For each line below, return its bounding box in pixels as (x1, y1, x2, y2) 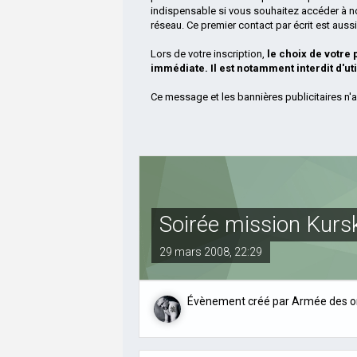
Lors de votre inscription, (151, 47, 268, 60)
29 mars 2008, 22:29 (159, 245, 263, 258)
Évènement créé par (187, 294, 292, 308)
